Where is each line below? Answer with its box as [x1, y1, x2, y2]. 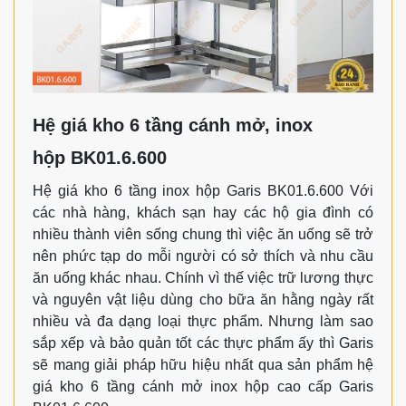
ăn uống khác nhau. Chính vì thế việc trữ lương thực [33, 269, 373, 285]
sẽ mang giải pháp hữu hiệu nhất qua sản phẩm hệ [33, 356, 373, 372]
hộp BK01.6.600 [33, 147, 167, 168]
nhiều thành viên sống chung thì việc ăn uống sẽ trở [33, 226, 373, 242]
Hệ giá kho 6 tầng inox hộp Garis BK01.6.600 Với [33, 182, 373, 198]
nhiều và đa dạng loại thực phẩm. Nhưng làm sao [33, 313, 373, 329]
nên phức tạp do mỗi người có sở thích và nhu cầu [33, 247, 373, 264]
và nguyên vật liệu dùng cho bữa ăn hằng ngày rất [33, 291, 373, 307]
